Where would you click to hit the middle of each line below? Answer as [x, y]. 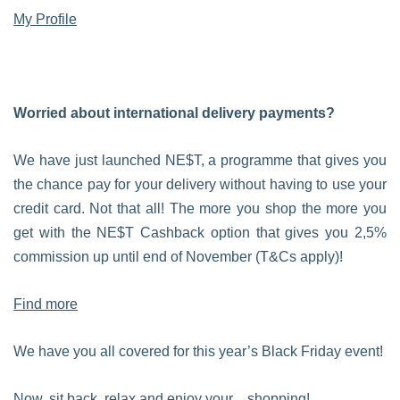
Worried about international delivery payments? [174, 113]
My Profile [45, 19]
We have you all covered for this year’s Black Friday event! [198, 351]
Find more [46, 304]
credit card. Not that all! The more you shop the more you [200, 208]
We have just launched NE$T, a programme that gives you [200, 160]
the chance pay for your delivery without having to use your [200, 184]
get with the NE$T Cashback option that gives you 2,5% [200, 233]
